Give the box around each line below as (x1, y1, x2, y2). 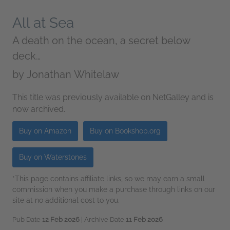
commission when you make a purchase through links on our (12, 185, 215, 194)
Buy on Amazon (19, 127, 71, 135)
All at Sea (12, 14, 74, 31)
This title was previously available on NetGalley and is (12, 92, 214, 102)
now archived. (12, 104, 65, 114)
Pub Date (12, 216, 42, 223)
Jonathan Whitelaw (27, 68, 119, 81)
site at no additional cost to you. (12, 196, 120, 204)
